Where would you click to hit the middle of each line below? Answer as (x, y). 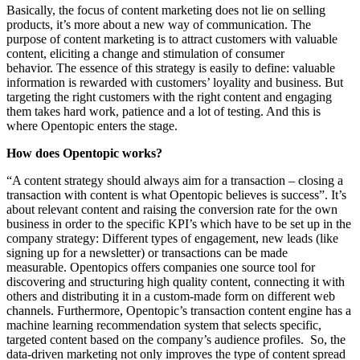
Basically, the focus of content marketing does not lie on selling (166, 10)
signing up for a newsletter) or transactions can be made (147, 252)
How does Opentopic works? (84, 153)
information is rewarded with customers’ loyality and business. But (175, 82)
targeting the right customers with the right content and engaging (169, 96)
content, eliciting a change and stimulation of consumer (145, 53)
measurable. (38, 267)
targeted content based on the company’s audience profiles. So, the (176, 339)
